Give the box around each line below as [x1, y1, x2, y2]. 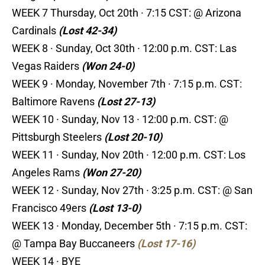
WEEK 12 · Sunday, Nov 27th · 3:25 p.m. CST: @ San [12, 184, 253, 197]
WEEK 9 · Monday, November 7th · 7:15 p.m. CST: [12, 77, 242, 91]
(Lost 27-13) [97, 95, 155, 108]
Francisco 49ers [12, 202, 89, 215]
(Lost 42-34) [59, 24, 117, 37]
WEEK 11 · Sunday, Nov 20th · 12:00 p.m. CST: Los [12, 148, 245, 161]
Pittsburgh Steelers [12, 131, 104, 144]
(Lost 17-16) [137, 237, 195, 250]
